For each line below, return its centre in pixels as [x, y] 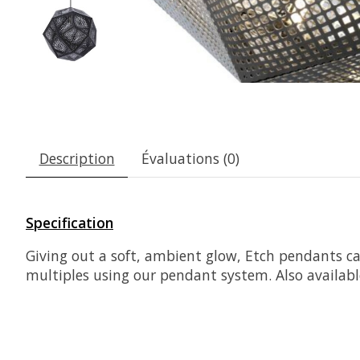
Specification [70, 223]
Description [77, 159]
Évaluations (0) [190, 159]
